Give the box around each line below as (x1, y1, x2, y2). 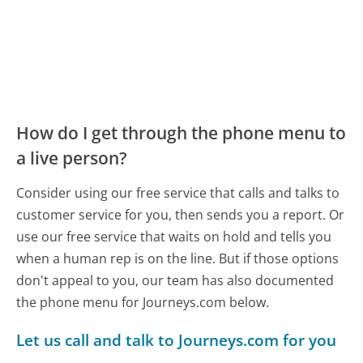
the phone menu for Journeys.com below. (16, 293, 270, 312)
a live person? (16, 147, 128, 170)
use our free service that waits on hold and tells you (16, 228, 332, 246)
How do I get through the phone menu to (16, 122, 347, 145)
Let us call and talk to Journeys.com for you (16, 329, 337, 352)
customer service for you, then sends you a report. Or (16, 206, 345, 224)
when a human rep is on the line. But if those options (16, 250, 340, 268)
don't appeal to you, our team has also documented (16, 271, 335, 290)
